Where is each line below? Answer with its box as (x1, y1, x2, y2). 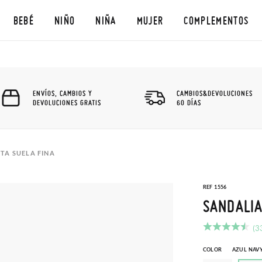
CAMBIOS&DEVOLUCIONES (177, 88, 253, 98)
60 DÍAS (177, 98, 201, 107)
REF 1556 (202, 184, 227, 190)
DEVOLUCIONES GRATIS (33, 98, 101, 107)
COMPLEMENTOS (184, 14, 249, 26)
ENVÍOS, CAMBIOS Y (33, 88, 92, 98)
